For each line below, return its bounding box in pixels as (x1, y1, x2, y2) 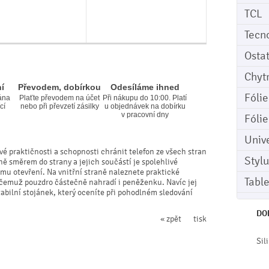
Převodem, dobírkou (18, 82, 101, 92)
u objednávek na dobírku (104, 102, 186, 110)
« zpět (160, 214, 181, 224)
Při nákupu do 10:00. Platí (103, 94, 187, 102)
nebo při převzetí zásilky (20, 102, 99, 110)
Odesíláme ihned (110, 82, 180, 92)
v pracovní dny (121, 110, 169, 119)
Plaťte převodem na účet (19, 94, 100, 102)
